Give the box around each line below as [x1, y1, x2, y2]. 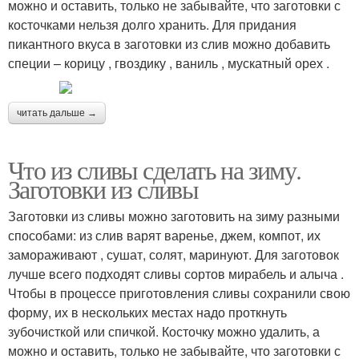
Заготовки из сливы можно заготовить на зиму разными [8, 207, 340, 225]
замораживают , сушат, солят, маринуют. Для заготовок [8, 245, 339, 264]
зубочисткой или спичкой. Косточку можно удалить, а [8, 322, 320, 341]
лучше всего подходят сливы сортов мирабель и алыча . [8, 264, 344, 283]
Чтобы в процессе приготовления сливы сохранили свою [8, 284, 350, 302]
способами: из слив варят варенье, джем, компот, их [8, 226, 321, 244]
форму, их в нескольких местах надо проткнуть [8, 303, 287, 321]
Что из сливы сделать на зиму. [8, 152, 301, 187]
